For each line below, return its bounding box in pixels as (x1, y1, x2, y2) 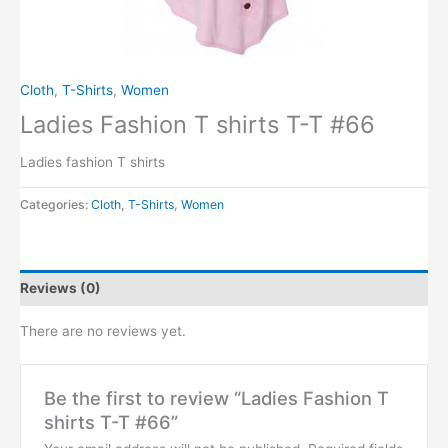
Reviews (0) (20, 280, 101, 297)
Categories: (20, 196, 91, 212)
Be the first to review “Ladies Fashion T (43, 387, 389, 410)
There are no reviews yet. (20, 322, 186, 339)
